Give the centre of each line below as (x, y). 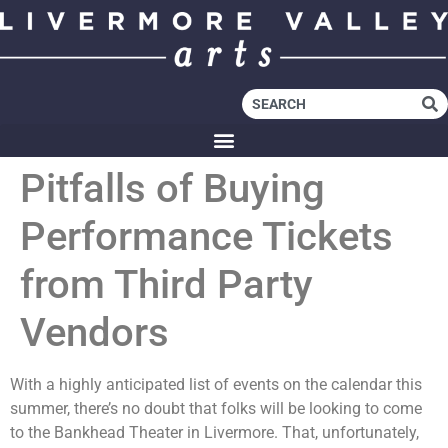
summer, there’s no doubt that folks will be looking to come (216, 408)
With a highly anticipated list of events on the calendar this (216, 384)
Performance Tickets (206, 236)
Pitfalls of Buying (172, 188)
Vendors (94, 332)
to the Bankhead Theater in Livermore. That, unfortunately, (214, 432)
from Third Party (166, 284)
